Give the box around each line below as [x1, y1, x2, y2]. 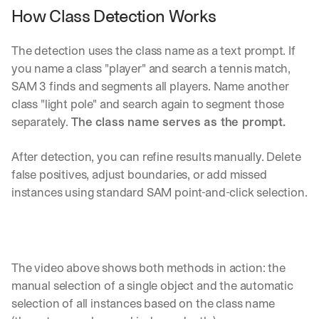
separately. [11, 113, 71, 131]
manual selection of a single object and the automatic [11, 277, 293, 295]
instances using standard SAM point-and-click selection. [11, 184, 308, 202]
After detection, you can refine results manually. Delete [11, 148, 301, 166]
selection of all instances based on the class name [11, 295, 275, 313]
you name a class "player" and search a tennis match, [11, 60, 291, 78]
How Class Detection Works [11, 4, 216, 28]
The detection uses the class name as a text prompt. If [11, 42, 296, 60]
